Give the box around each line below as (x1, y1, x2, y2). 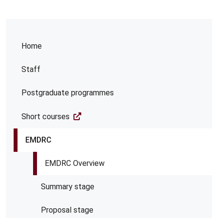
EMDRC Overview (45, 159, 105, 168)
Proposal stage (41, 205, 93, 215)
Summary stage (41, 182, 94, 191)
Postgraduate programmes (21, 88, 114, 97)
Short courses (21, 112, 70, 121)
